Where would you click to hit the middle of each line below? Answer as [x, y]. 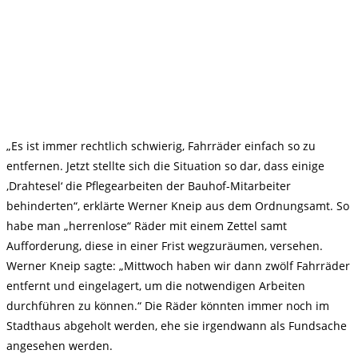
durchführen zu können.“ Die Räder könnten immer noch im [168, 306]
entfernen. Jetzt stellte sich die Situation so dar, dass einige [165, 166]
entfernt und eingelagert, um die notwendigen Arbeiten [156, 286]
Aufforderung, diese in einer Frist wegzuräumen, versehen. [165, 246]
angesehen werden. [60, 346]
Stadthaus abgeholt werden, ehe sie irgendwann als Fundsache [177, 326]
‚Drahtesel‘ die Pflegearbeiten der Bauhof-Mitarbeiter [149, 186]
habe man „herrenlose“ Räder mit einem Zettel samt [147, 226]
